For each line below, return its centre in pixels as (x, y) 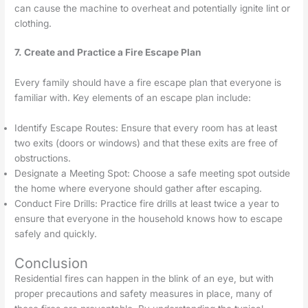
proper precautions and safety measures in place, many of (144, 293)
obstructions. (43, 158)
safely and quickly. (56, 234)
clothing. (33, 23)
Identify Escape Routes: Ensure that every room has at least (146, 128)
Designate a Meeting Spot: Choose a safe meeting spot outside (153, 174)
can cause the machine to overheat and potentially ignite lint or (153, 8)
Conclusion (52, 263)
